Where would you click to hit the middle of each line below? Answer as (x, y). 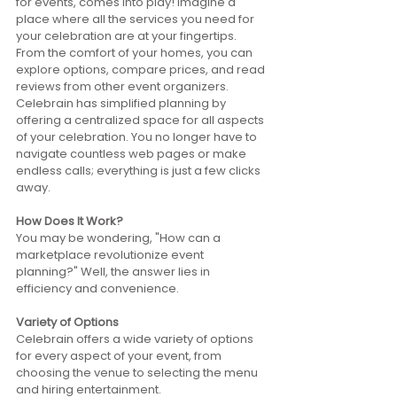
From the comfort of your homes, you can (136, 53)
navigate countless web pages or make (132, 154)
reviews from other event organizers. (124, 86)
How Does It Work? (70, 221)
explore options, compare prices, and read (142, 70)
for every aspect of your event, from (120, 356)
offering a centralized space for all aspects (141, 120)
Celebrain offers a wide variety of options (136, 339)
